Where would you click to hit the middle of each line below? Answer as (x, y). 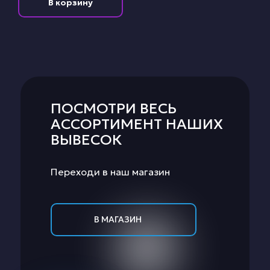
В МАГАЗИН (118, 219)
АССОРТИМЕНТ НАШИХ (137, 124)
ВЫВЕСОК (86, 140)
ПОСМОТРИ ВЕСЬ (114, 108)
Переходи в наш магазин (110, 171)
